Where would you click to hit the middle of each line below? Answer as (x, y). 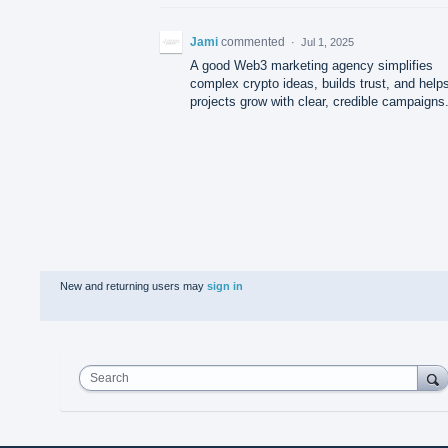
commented (254, 41)
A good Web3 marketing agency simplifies (311, 65)
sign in (225, 285)
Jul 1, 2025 (327, 41)
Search (109, 377)
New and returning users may (133, 285)
